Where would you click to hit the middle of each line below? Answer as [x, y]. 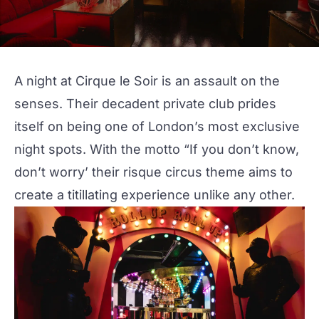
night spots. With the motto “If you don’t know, [157, 149]
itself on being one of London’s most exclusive [157, 126]
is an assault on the [219, 81]
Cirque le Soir [117, 81]
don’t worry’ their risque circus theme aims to [153, 172]
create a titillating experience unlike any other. [155, 195]
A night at [45, 81]
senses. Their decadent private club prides [145, 104]
